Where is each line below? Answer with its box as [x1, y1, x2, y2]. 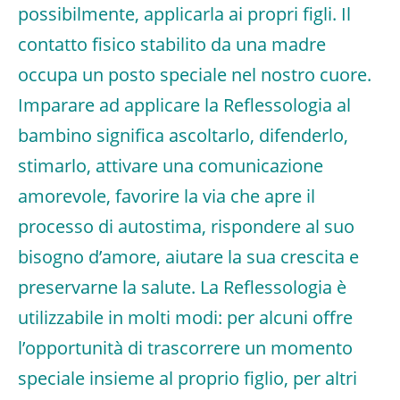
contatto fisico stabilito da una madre [18, 32, 326, 56]
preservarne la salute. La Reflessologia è [18, 275, 346, 299]
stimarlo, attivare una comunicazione [18, 154, 323, 178]
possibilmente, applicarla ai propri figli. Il [18, 2, 351, 26]
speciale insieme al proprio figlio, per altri [18, 366, 357, 390]
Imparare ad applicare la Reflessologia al [18, 93, 351, 117]
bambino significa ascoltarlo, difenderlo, [18, 123, 348, 147]
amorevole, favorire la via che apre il [18, 184, 315, 208]
